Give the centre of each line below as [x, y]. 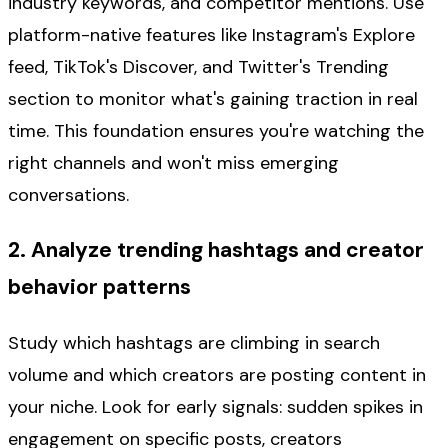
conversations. [68, 195]
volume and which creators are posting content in [217, 375]
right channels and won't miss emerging [173, 163]
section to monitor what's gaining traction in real [213, 99]
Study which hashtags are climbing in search [194, 343]
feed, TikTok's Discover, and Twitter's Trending [198, 67]
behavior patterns [99, 287]
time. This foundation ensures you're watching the [216, 131]
